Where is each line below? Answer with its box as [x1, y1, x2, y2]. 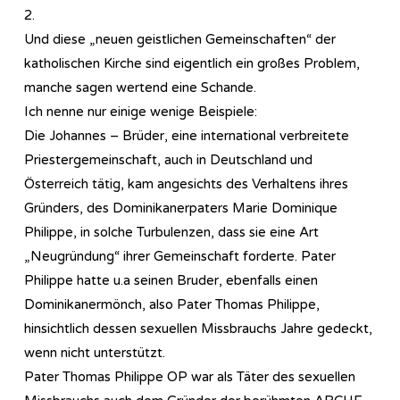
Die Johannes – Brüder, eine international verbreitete [24, 127, 349, 144]
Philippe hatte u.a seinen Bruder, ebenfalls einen [24, 271, 318, 288]
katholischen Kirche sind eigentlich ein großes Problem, [24, 54, 360, 71]
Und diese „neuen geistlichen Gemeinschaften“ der [24, 30, 336, 47]
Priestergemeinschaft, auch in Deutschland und [24, 151, 312, 168]
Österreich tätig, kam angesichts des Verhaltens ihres [24, 175, 348, 192]
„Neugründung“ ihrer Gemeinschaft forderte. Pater [24, 247, 336, 264]
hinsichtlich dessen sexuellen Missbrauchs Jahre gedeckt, [24, 320, 372, 337]
